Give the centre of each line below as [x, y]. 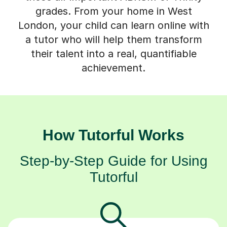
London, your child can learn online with [113, 25]
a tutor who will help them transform [113, 39]
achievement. [113, 68]
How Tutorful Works [113, 135]
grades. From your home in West [113, 11]
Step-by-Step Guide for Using [113, 161]
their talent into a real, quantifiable [113, 53]
